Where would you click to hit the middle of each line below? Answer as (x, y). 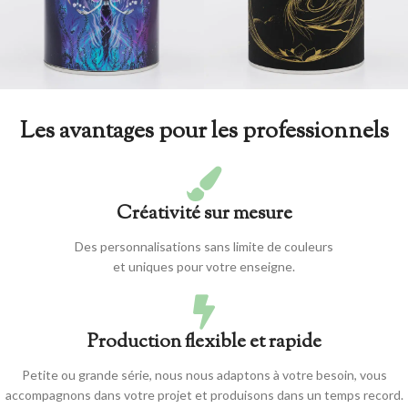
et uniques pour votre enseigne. (204, 267)
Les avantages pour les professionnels (204, 133)
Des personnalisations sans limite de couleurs (204, 247)
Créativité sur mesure (204, 214)
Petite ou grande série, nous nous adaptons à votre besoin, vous (204, 375)
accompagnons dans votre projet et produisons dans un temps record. (204, 395)
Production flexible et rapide (204, 343)
